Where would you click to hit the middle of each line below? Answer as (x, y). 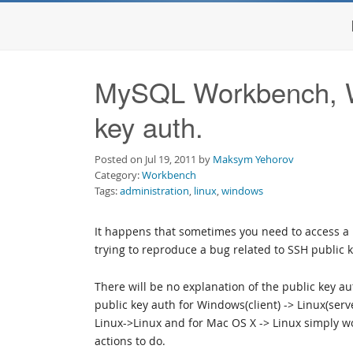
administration (154, 191)
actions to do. (130, 341)
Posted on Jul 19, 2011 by (154, 159)
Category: (118, 175)
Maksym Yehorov (253, 159)
